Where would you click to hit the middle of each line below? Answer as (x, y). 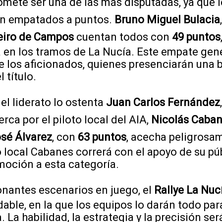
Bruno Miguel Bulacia (167, 19)
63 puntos (102, 137)
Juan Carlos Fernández (163, 102)
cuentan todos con (123, 37)
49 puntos (196, 37)
